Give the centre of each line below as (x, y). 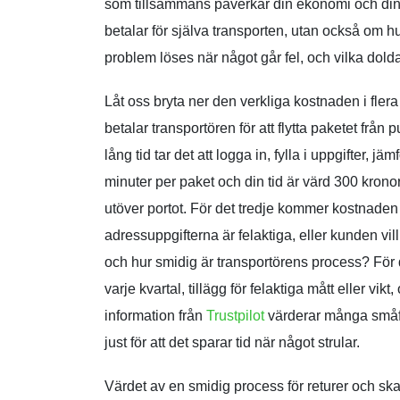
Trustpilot (235, 316)
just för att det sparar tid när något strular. (232, 343)
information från (155, 316)
